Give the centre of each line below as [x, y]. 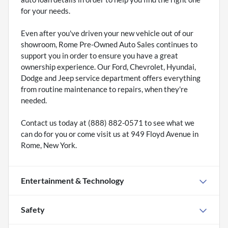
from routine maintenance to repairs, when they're [104, 89]
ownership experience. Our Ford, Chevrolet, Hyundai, [108, 67]
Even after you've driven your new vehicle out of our [107, 33]
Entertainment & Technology [73, 181]
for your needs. [46, 11]
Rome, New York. [49, 145]
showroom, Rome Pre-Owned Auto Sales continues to [109, 45]
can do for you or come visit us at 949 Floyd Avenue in [110, 134]
